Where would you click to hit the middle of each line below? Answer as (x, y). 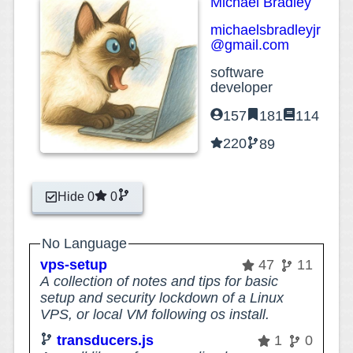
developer (242, 87)
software (238, 72)
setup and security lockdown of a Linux (162, 298)
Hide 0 (76, 196)
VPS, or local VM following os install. (155, 315)
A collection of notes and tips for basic (160, 282)
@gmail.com (250, 45)
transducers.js (106, 341)
